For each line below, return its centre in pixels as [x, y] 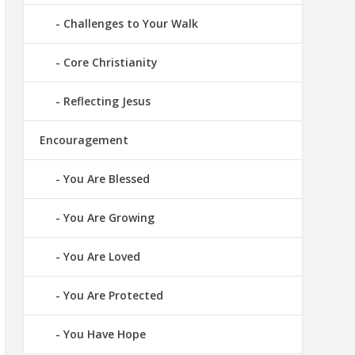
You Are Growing [109, 218]
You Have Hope [104, 334]
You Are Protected [113, 296]
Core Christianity [110, 63]
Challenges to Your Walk [130, 24]
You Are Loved [101, 257]
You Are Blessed [106, 179]
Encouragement [84, 140]
